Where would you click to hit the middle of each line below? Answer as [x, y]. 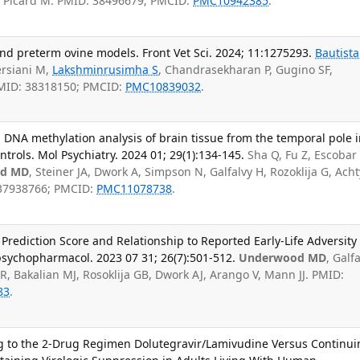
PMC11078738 [135, 189]
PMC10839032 [164, 86]
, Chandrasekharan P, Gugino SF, [246, 69]
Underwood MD [283, 258]
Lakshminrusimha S [106, 69]
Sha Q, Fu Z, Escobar [303, 155]
